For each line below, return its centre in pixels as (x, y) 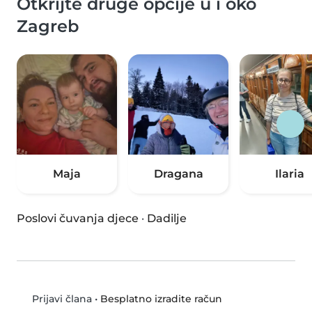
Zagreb (48, 26)
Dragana (178, 174)
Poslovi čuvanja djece (78, 219)
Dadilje (167, 219)
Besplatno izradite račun (161, 298)
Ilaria (290, 174)
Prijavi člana (60, 299)
